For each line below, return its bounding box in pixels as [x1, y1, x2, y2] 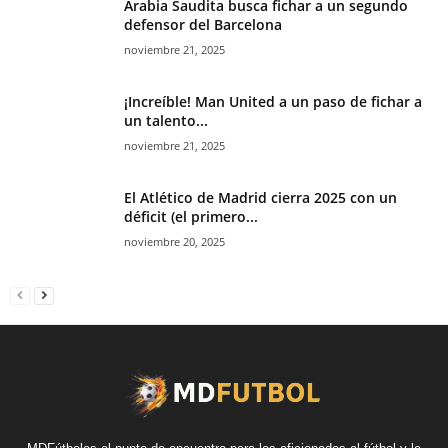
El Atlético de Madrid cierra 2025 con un [124, 188, 397, 208]
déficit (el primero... [124, 207, 258, 227]
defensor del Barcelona [124, 15, 282, 35]
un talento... [124, 111, 208, 131]
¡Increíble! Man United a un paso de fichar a [124, 92, 422, 112]
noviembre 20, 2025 [124, 234, 225, 250]
